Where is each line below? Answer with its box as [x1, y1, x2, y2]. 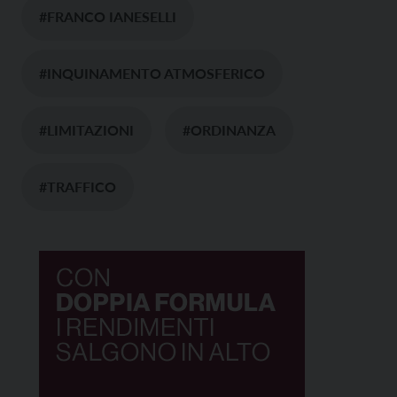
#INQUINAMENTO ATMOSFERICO [39, 65, 265, 82]
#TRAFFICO [39, 178, 116, 196]
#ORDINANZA [183, 121, 276, 139]
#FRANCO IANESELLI [39, 8, 176, 26]
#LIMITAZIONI [39, 121, 134, 139]
